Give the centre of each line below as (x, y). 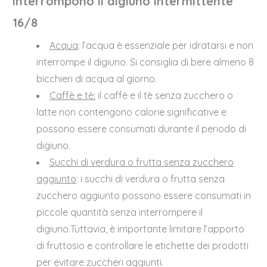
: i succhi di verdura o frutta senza (151, 179)
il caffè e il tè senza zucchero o (164, 96)
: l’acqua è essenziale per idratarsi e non (166, 46)
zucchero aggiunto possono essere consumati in (144, 196)
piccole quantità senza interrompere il (120, 212)
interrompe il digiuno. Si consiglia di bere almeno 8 (145, 62)
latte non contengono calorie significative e (132, 112)
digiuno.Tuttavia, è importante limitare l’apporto (141, 229)
